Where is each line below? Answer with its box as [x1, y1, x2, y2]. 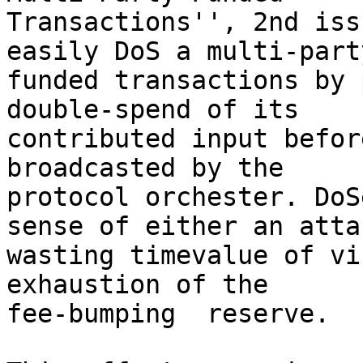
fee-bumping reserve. [6, 299, 330, 328]
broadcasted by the [6, 153, 284, 182]
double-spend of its [6, 95, 299, 124]
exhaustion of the [6, 270, 268, 299]
